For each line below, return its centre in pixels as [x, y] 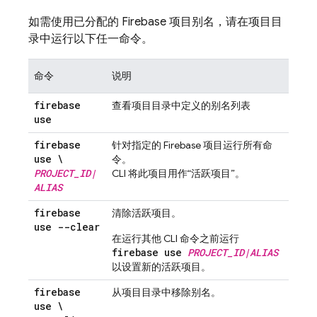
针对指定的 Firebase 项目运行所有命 [192, 145]
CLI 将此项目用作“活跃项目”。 [178, 173]
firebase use [150, 252]
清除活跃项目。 [146, 213]
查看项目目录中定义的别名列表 [181, 105]
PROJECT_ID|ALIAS [233, 252]
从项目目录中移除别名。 [166, 292]
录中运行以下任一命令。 [91, 39]
